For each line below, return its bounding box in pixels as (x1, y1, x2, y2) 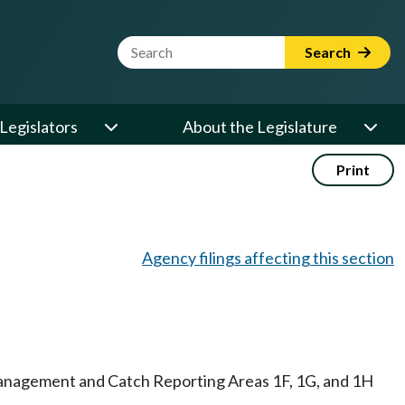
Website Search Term (117, 36, 269, 56)
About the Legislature (183, 117, 337, 137)
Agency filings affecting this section (142, 248, 394, 268)
